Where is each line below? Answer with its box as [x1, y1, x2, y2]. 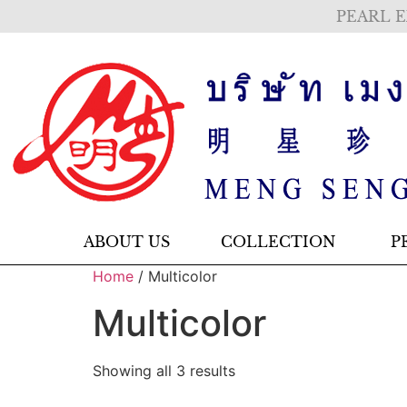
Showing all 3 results [93, 362, 235, 380]
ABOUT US [83, 233, 170, 251]
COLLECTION [220, 233, 335, 251]
